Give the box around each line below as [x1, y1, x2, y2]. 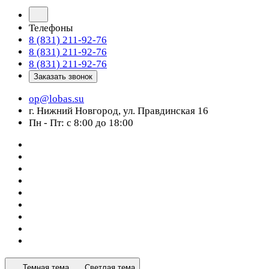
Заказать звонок [34, 72, 92, 81]
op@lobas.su [29, 93, 84, 104]
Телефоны [29, 22, 73, 34]
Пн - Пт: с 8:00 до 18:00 [29, 117, 133, 128]
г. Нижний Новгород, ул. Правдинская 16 [29, 105, 208, 116]
